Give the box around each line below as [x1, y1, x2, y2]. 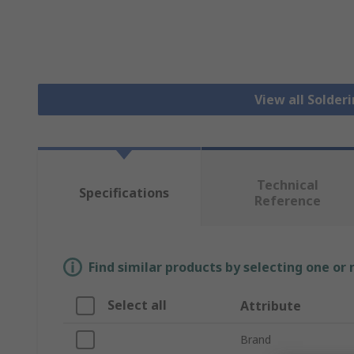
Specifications [78, 184, 169, 202]
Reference [254, 192, 321, 210]
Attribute [240, 297, 301, 315]
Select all [107, 296, 167, 314]
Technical [256, 176, 318, 194]
